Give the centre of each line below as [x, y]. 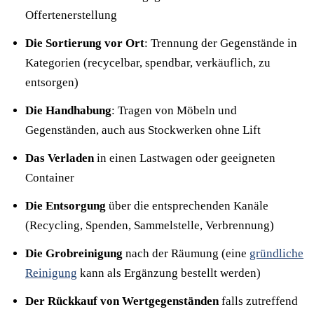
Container [50, 178]
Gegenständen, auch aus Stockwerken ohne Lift [143, 130]
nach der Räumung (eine [186, 253]
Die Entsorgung [66, 206]
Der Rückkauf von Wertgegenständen [122, 301]
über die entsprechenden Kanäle [187, 206]
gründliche [277, 253]
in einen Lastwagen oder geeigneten [185, 158]
